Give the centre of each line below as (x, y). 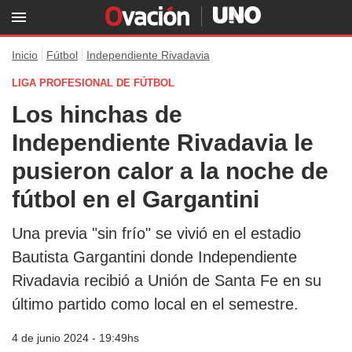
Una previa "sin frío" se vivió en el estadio (156, 233)
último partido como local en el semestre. (155, 304)
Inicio (25, 55)
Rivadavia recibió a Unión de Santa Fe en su (167, 280)
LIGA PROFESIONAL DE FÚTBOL (93, 83)
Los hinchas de (97, 114)
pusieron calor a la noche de (170, 171)
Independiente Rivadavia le (163, 143)
